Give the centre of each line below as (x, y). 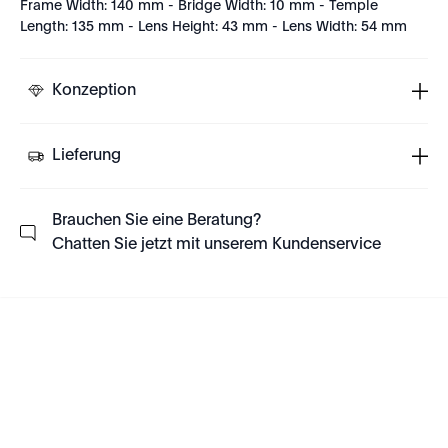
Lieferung (86, 156)
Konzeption (94, 91)
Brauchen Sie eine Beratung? (156, 221)
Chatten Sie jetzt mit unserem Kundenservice (216, 245)
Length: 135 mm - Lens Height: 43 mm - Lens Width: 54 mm (213, 27)
